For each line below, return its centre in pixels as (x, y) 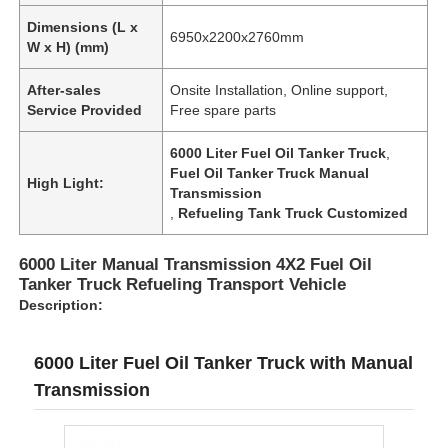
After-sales (64, 89)
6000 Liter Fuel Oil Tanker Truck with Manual (224, 362)
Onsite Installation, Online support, (279, 89)
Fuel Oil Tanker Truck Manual (270, 172)
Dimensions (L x (83, 26)
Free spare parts (223, 109)
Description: (61, 304)
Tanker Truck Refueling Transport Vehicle (183, 284)
